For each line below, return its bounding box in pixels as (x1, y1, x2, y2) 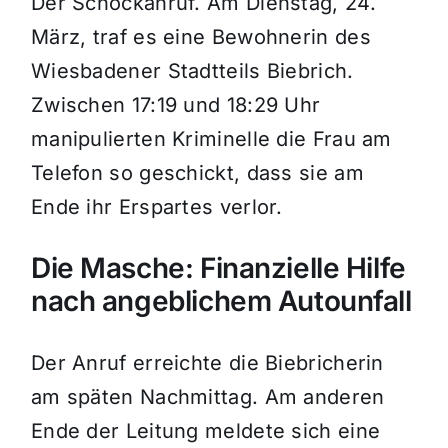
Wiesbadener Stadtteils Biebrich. (30, 59, 354, 84)
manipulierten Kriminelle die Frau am (30, 127, 392, 152)
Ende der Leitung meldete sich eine (30, 419, 381, 444)
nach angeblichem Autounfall (30, 284, 412, 319)
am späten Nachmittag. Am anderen (30, 385, 385, 410)
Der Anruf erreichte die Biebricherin (30, 351, 384, 376)
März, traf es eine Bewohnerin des (30, 25, 371, 50)
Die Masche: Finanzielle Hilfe (30, 251, 406, 286)
